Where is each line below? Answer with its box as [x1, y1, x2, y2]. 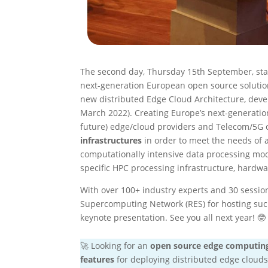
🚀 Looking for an [80, 239, 151, 251]
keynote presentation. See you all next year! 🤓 [80, 211, 266, 223]
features [80, 253, 115, 265]
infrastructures [80, 134, 142, 146]
